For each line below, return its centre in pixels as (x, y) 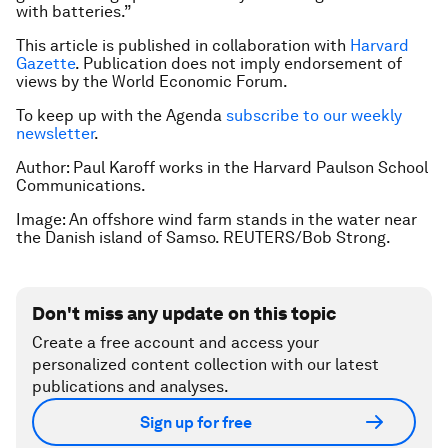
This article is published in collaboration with (183, 45)
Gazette (45, 63)
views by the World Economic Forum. (152, 81)
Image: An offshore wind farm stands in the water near (216, 219)
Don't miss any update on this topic (184, 313)
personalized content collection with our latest (205, 364)
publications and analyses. (130, 386)
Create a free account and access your (175, 342)
